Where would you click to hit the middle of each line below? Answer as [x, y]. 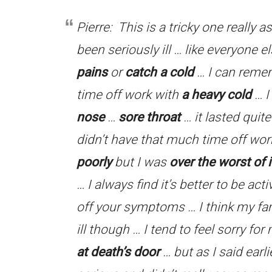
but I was [141, 162]
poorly [94, 162]
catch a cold [159, 72]
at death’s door [118, 252]
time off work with [129, 95]
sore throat [149, 117]
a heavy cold [216, 95]
